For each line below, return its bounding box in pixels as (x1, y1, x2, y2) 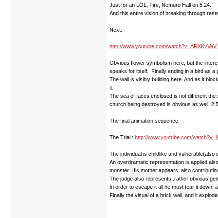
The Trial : (109, 134, 135, 140)
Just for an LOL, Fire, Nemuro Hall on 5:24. (109, 2, 211, 8)
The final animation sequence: (109, 118, 180, 124)
